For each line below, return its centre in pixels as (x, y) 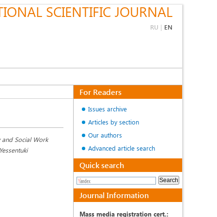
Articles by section (114, 122)
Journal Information (114, 195)
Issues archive (108, 109)
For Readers (101, 92)
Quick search (102, 165)
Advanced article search (122, 148)
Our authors (105, 135)
